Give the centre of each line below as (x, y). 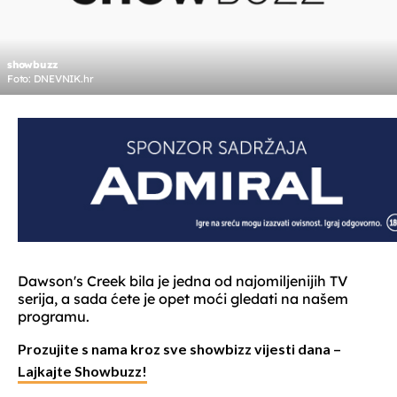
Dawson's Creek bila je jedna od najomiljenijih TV (183, 281)
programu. (54, 317)
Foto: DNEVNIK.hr (51, 79)
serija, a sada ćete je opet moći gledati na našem (183, 299)
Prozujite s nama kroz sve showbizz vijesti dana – (179, 351)
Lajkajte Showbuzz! (82, 373)
